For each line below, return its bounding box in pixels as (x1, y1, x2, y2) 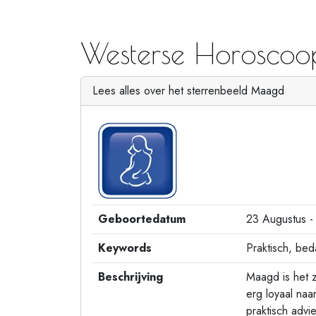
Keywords (98, 240, 152, 256)
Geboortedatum (98, 211, 186, 227)
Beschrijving (98, 269, 163, 285)
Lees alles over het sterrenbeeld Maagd (92, 83, 284, 99)
